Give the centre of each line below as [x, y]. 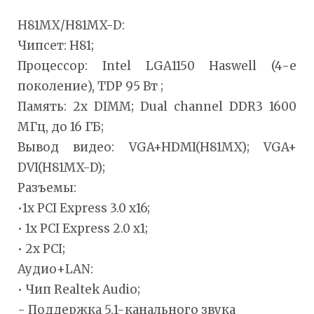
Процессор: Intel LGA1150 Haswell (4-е [157, 66]
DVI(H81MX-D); [61, 167]
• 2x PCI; [41, 248]
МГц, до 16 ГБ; [61, 127]
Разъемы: [47, 187]
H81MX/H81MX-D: [71, 25]
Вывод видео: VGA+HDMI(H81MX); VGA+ [157, 147]
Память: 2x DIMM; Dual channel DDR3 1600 [157, 106]
